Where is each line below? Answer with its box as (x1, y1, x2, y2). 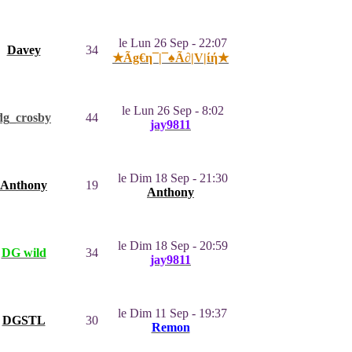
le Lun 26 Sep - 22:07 (118, 36, 227, 49)
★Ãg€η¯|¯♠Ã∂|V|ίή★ (112, 51, 229, 64)
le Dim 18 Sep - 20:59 (117, 239, 228, 252)
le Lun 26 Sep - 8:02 (121, 104, 224, 117)
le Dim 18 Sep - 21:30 (117, 171, 228, 185)
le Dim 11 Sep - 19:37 (118, 306, 227, 320)
